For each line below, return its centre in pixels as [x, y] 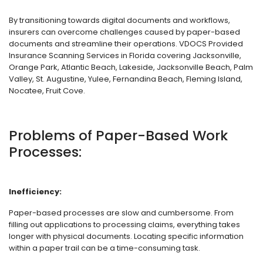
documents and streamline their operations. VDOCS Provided [126, 44]
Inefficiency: [35, 192]
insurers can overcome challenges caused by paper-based [124, 32]
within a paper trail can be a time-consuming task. [104, 248]
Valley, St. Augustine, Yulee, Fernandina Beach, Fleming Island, [126, 79]
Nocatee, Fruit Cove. [47, 91]
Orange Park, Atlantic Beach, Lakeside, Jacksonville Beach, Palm [131, 67]
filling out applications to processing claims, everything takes [124, 225]
